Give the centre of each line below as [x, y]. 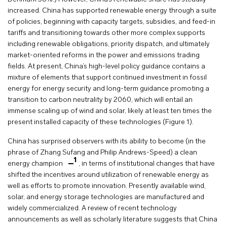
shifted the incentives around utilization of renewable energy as [108, 175]
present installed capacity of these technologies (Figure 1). [101, 122]
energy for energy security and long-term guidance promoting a [108, 89]
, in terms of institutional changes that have [147, 164]
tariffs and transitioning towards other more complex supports [106, 33]
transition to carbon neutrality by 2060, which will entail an [100, 100]
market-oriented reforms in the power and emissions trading [104, 55]
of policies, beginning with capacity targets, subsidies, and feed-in [111, 22]
